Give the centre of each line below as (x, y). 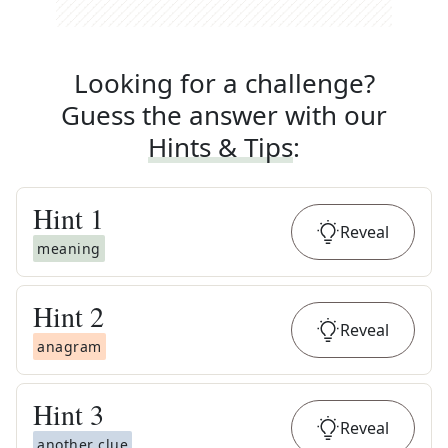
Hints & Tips (220, 147)
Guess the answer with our (224, 115)
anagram (69, 346)
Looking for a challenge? (224, 83)
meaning (69, 248)
